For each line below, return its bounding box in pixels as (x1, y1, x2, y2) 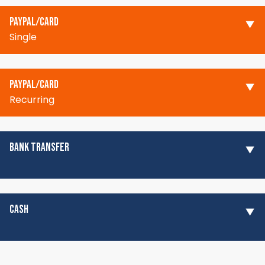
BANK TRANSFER (9, 140, 69, 154)
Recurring (9, 92, 54, 106)
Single (9, 30, 37, 44)
